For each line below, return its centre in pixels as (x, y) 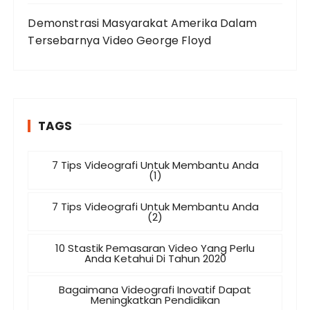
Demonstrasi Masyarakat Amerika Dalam (142, 23)
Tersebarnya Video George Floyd (119, 40)
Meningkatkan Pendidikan (155, 300)
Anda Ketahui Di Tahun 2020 (155, 258)
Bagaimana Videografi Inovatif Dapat (155, 290)
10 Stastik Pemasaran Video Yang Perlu (155, 248)
